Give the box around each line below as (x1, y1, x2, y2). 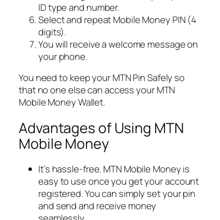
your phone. (38, 50, 87, 63)
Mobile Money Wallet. (19, 96, 105, 109)
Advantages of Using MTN (19, 118, 184, 137)
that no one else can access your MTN (19, 83, 175, 97)
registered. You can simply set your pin (38, 187, 196, 200)
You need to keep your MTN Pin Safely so (19, 71, 185, 84)
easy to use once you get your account (38, 175, 199, 188)
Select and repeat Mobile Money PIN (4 (38, 13, 197, 26)
